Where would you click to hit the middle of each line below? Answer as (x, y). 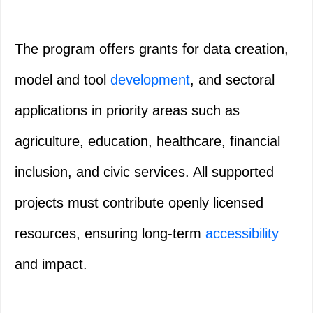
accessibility (242, 234)
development (150, 80)
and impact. (51, 264)
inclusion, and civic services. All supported (144, 172)
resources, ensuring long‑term (110, 234)
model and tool (63, 80)
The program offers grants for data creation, (152, 49)
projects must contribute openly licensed (139, 203)
